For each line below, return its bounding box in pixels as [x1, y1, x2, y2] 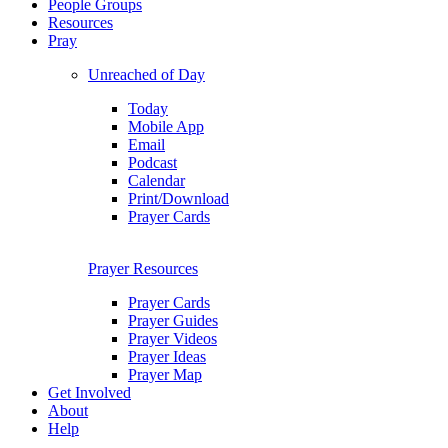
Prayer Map [128, 366, 202, 384]
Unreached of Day [88, 66, 205, 84]
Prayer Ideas [128, 348, 206, 366]
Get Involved [48, 384, 131, 402]
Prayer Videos [128, 330, 217, 348]
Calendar [128, 172, 185, 190]
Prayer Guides [128, 312, 218, 330]
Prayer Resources [88, 260, 198, 278]
